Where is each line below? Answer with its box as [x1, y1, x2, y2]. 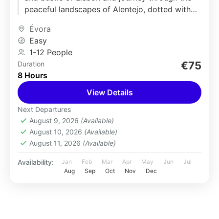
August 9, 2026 [29, 116, 81, 125]
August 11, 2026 [29, 139, 83, 147]
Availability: [18, 158, 54, 166]
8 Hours [18, 70, 47, 80]
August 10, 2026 [29, 128, 84, 136]
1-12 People [29, 47, 72, 57]
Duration [18, 60, 44, 68]
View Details [86, 88, 133, 97]
